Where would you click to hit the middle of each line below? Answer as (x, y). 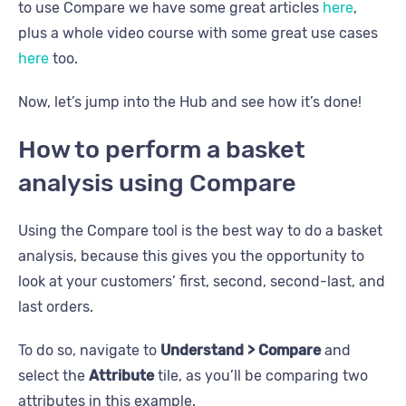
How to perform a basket (162, 150)
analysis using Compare (157, 184)
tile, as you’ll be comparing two (261, 376)
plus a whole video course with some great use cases (198, 34)
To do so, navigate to (89, 351)
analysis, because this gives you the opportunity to (191, 256)
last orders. (56, 307)
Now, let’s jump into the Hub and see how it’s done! (190, 102)
